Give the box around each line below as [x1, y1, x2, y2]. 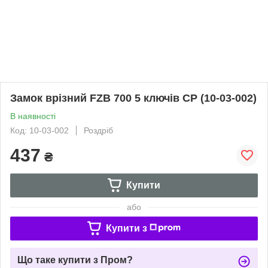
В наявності [10, 111, 56, 121]
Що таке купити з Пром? [17, 254, 133, 265]
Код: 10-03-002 [10, 125, 69, 135]
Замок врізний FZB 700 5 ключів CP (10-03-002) [10, 92, 257, 104]
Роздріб [84, 125, 113, 135]
